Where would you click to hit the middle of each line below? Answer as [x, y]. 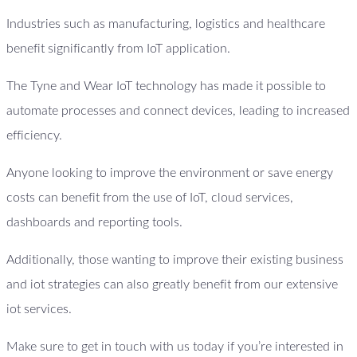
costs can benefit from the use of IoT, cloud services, [150, 198]
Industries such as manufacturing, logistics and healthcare [166, 24]
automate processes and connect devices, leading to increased [178, 111]
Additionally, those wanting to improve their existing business [175, 260]
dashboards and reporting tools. [94, 223]
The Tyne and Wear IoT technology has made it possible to [166, 86]
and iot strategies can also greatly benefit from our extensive [172, 285]
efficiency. [34, 136]
